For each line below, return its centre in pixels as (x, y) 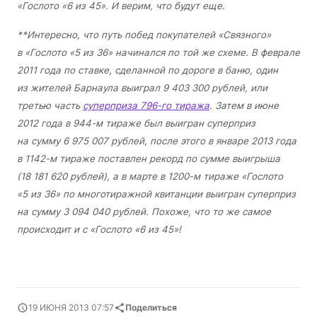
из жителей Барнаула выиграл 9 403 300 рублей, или (142, 87)
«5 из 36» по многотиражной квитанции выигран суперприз (156, 194)
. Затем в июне (244, 105)
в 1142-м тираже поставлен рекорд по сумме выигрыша (149, 158)
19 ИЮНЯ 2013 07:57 (71, 307)
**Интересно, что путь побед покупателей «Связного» (144, 34)
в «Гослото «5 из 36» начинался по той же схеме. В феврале (158, 52)
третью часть (50, 105)
